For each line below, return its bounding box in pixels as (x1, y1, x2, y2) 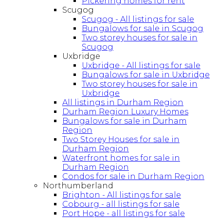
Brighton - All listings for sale (62, 190, 181, 200)
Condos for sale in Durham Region (62, 172, 204, 182)
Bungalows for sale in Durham (62, 116, 187, 126)
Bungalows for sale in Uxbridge (82, 70, 210, 80)
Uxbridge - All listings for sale (82, 61, 200, 71)
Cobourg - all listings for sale (62, 200, 180, 209)
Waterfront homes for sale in (62, 153, 180, 163)
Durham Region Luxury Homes (62, 107, 188, 117)
